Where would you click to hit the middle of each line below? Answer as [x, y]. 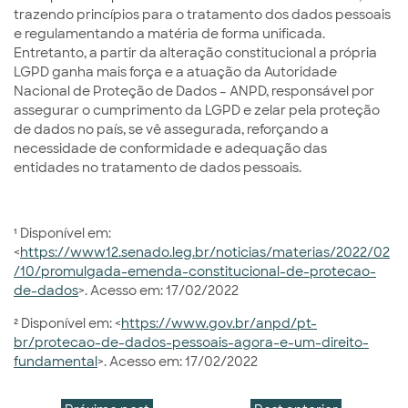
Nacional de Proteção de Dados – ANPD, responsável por [194, 91]
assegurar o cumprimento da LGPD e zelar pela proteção [197, 110]
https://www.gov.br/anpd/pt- [219, 323]
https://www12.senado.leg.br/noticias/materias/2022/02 [205, 252]
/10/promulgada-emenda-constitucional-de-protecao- [195, 271]
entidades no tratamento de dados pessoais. [158, 168]
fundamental [56, 362]
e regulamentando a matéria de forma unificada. [169, 34]
